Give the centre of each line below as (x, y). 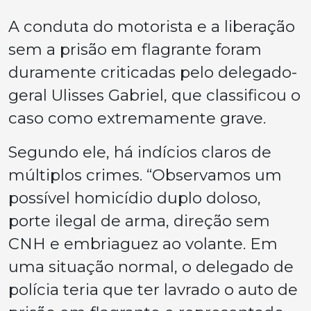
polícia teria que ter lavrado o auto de (153, 289)
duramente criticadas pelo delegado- (153, 72)
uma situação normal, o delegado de (151, 266)
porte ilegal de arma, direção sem (139, 220)
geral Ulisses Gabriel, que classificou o (154, 95)
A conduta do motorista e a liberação (152, 26)
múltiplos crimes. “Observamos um (145, 175)
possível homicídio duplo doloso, (135, 197)
